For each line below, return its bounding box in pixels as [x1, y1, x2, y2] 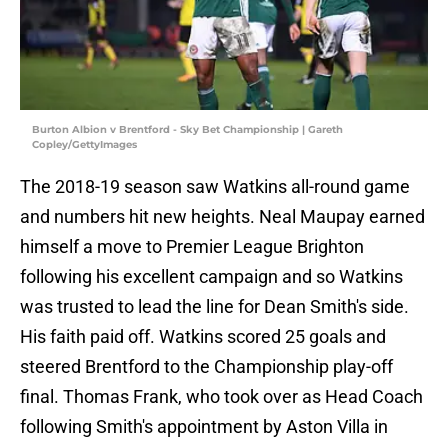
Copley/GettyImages [32, 138, 137, 152]
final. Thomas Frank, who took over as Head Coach [20, 386, 423, 408]
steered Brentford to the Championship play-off [20, 356, 393, 378]
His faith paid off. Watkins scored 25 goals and [20, 326, 386, 348]
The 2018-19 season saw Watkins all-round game [20, 176, 410, 198]
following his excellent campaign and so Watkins [20, 266, 403, 288]
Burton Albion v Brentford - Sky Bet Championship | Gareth [32, 123, 343, 137]
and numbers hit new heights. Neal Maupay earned [20, 206, 425, 228]
